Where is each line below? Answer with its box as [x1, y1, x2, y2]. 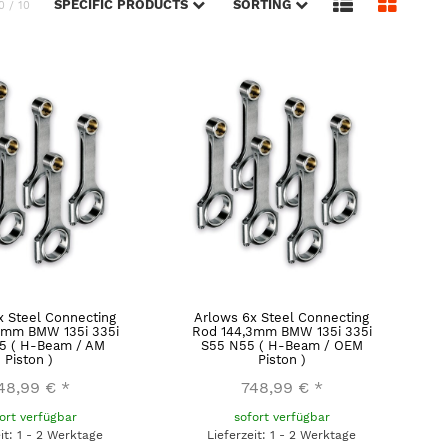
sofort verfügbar [233, 409, 330, 424]
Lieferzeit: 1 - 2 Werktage [207, 427, 357, 442]
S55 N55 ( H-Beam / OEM [200, 337, 363, 353]
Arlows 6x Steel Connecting [194, 309, 370, 325]
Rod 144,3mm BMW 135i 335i [191, 323, 372, 339]
